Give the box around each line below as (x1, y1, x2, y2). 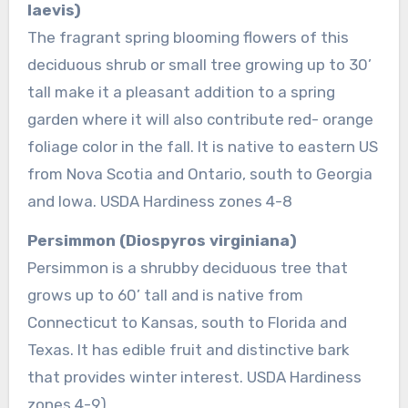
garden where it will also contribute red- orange (26, 109, 373, 128)
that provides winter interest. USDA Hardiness (26, 367, 362, 386)
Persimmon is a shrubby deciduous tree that (26, 258, 348, 277)
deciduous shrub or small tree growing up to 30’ (26, 55, 372, 74)
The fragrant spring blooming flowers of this (26, 27, 349, 46)
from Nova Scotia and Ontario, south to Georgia (26, 164, 372, 183)
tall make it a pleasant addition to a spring (26, 82, 335, 101)
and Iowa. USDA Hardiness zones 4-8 (26, 191, 292, 210)
